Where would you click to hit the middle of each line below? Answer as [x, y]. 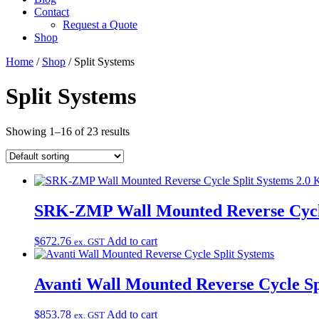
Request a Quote [100, 25]
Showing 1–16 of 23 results [68, 131]
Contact [52, 12]
